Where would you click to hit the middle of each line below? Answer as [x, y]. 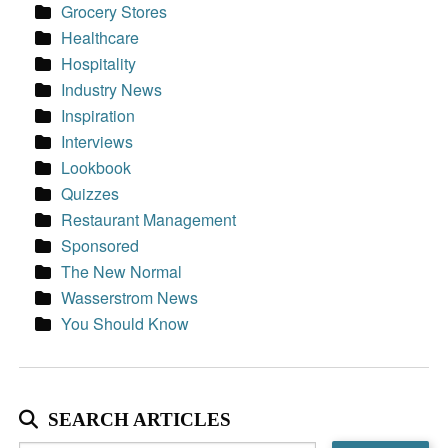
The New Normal [121, 271]
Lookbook [95, 167]
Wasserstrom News [129, 297]
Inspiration [97, 115]
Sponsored [99, 245]
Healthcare [99, 37]
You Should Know [124, 323]
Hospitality [98, 63]
